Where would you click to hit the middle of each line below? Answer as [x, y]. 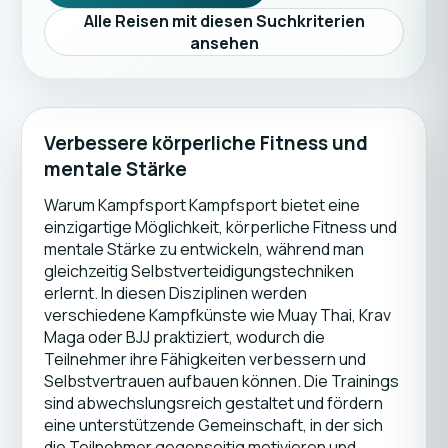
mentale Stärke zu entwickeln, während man [203, 249]
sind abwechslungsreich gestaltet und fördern [213, 403]
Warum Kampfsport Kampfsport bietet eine [201, 205]
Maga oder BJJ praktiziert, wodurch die [184, 337]
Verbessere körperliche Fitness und [205, 143]
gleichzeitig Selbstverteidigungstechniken [198, 271]
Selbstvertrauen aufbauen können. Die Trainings [221, 381]
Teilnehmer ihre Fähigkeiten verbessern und [204, 359]
